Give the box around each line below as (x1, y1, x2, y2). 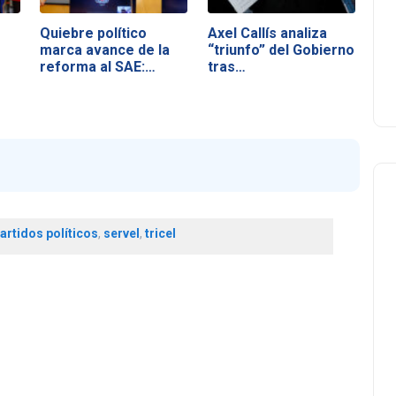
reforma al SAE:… (40, 57, 156, 75)
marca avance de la (40, 41, 171, 58)
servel (103, 226, 140, 241)
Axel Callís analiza (207, 24, 327, 42)
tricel (144, 226, 176, 241)
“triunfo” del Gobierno (207, 41, 354, 58)
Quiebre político (40, 24, 148, 42)
